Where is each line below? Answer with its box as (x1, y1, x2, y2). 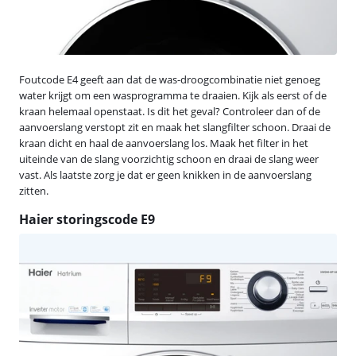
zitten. (19, 183, 48, 198)
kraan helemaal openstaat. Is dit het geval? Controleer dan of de (19, 103, 320, 118)
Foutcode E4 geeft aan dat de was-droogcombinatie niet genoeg (19, 72, 320, 87)
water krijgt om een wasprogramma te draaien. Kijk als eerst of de (19, 87, 327, 103)
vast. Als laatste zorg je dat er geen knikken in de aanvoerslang (19, 167, 311, 182)
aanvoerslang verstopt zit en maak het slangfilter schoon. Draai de (19, 119, 331, 134)
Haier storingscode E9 (19, 210, 155, 228)
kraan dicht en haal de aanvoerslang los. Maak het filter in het (19, 135, 308, 150)
